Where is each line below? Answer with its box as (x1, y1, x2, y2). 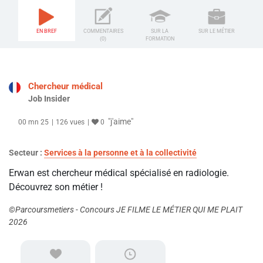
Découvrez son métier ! (9, 181, 103, 193)
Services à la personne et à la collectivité (44, 148, 197, 158)
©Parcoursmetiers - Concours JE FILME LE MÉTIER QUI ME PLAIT (9, 205, 242, 215)
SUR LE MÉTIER (198, 28, 235, 35)
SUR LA (151, 28, 169, 35)
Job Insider (28, 94, 70, 104)
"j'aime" (108, 117, 133, 127)
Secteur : (9, 148, 44, 158)
